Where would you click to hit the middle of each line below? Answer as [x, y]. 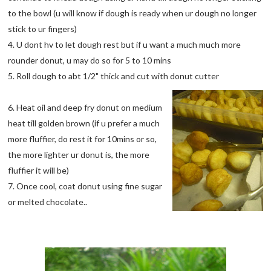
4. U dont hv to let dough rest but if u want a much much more [125, 45]
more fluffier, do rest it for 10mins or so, [83, 139]
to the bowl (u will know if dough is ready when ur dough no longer [132, 13]
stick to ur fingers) [43, 29]
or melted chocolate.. [48, 202]
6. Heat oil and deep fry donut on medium [85, 108]
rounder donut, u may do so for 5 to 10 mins [90, 60]
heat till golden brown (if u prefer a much [84, 123]
